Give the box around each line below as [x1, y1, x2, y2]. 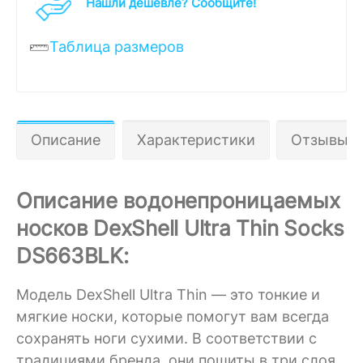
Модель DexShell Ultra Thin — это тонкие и [16, 285, 320, 303]
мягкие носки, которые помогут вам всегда [16, 307, 329, 325]
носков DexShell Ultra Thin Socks [16, 215, 344, 241]
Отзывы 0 [291, 131, 361, 149]
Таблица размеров [49, 37, 184, 55]
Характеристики [136, 131, 255, 149]
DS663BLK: [16, 242, 129, 268]
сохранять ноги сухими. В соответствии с [16, 329, 317, 347]
